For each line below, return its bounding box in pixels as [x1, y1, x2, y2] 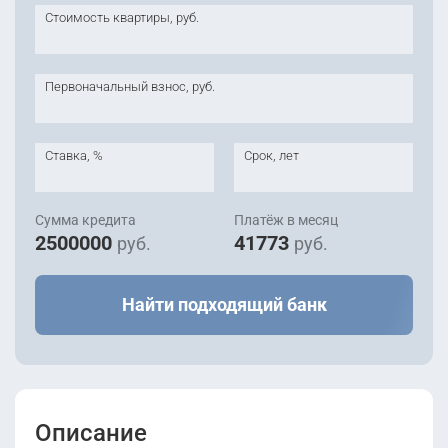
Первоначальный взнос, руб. [45, 79, 215, 94]
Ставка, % [45, 148, 103, 163]
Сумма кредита [35, 212, 136, 228]
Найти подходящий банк [121, 294, 327, 315]
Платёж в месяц [234, 212, 338, 228]
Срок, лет [244, 148, 299, 163]
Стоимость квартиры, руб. [45, 10, 199, 25]
